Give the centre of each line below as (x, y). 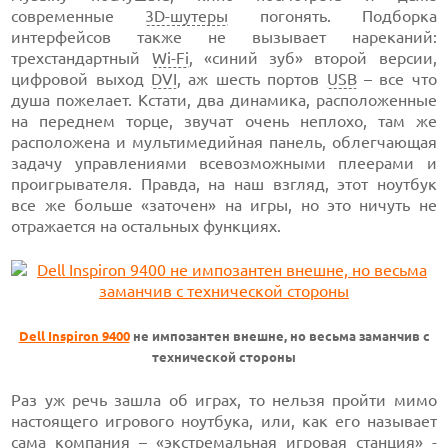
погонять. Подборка (332, 16)
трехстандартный (81, 58)
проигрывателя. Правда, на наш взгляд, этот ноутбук (224, 184)
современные (78, 16)
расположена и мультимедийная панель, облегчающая (224, 142)
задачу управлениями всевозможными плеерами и (224, 163)
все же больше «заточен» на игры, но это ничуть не (224, 205)
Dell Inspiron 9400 (74, 336)
